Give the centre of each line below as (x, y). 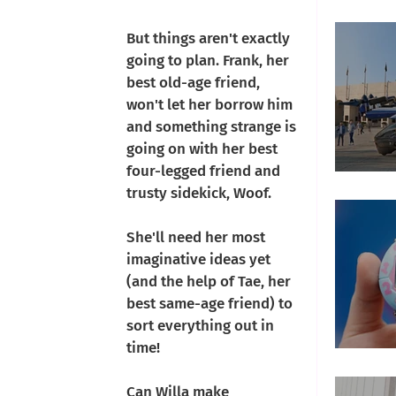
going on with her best (204, 149)
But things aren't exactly (210, 38)
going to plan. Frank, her (209, 61)
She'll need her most (198, 237)
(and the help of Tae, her (210, 282)
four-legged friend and (205, 171)
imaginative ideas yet (200, 259)
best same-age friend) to (211, 304)
